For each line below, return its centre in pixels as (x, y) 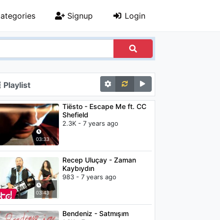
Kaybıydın (78, 168)
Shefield (75, 115)
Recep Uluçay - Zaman (99, 160)
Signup (79, 16)
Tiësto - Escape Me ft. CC (104, 106)
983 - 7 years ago (89, 177)
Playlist (16, 85)
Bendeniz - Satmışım (95, 213)
